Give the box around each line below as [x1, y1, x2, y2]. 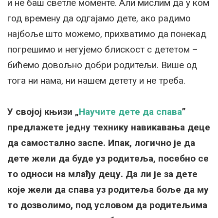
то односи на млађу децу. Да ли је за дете [7, 168, 198, 180]
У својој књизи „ [7, 106, 79, 117]
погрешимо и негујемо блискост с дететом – [7, 43, 198, 55]
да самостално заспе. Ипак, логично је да [7, 137, 195, 148]
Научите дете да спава [79, 106, 182, 117]
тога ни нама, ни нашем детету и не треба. [7, 74, 188, 86]
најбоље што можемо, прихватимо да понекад [7, 28, 206, 39]
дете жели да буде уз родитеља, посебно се [7, 152, 209, 164]
